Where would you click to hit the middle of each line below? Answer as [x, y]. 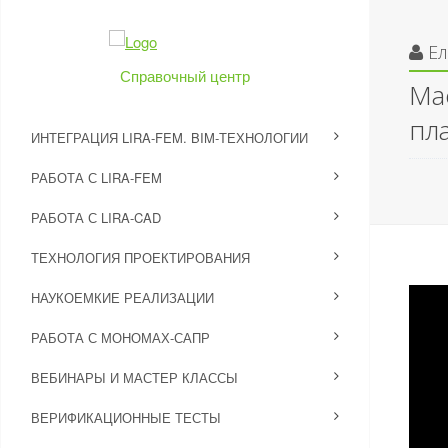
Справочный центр [185, 75]
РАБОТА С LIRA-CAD [96, 217]
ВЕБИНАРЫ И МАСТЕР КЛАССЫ [134, 377]
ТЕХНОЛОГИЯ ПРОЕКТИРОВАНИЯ [140, 257]
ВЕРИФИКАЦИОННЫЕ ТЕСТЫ [126, 417]
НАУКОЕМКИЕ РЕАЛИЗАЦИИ [122, 297]
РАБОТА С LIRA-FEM [96, 177]
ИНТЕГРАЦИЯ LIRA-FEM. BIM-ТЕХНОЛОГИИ [169, 137]
